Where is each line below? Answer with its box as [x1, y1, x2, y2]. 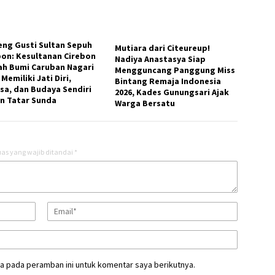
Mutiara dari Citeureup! [115, 42, 211, 54]
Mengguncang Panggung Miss [115, 64, 236, 76]
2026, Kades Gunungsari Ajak [115, 87, 230, 98]
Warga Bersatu [115, 98, 176, 109]
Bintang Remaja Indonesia [115, 76, 222, 87]
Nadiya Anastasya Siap [115, 53, 206, 65]
